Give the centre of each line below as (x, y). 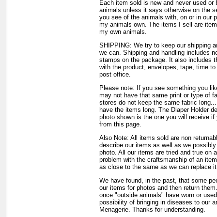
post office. (115, 74)
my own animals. (123, 32)
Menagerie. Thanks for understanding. (152, 209)
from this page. (120, 124)
